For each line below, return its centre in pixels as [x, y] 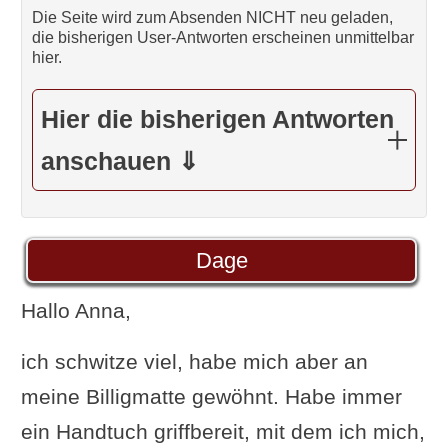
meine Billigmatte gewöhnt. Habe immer [211, 396]
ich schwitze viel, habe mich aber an [194, 361]
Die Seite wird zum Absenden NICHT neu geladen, [212, 17]
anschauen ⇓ [119, 160]
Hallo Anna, [75, 310]
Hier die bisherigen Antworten [217, 118]
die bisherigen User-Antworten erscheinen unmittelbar [222, 37]
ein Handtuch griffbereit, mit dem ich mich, [222, 431]
